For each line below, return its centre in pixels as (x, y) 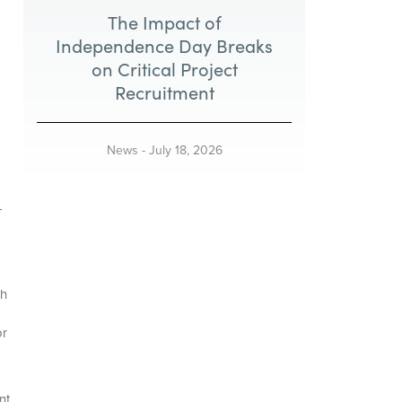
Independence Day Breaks (165, 45)
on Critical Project (164, 68)
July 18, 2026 (185, 149)
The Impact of (164, 22)
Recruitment (164, 92)
